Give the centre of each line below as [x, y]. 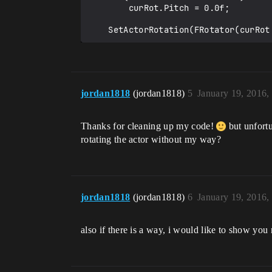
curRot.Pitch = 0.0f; [108, 8]
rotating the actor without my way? [151, 139]
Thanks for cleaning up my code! [149, 126]
